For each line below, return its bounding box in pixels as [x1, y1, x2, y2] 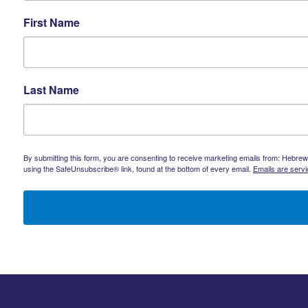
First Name [23, 14, 80, 31]
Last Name [23, 82, 79, 98]
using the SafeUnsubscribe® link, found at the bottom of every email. [23, 163, 253, 175]
